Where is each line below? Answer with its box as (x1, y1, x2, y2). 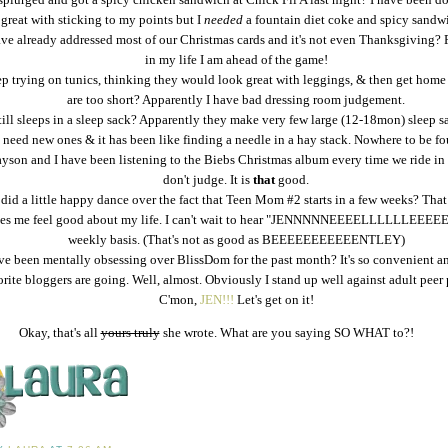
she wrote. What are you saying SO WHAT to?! (159, 325, 414, 341)
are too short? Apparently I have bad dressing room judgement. (67, 92, 405, 108)
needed (204, 12, 243, 28)
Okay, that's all (18, 325, 101, 341)
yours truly (100, 325, 160, 341)
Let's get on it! (233, 292, 314, 308)
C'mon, (158, 292, 200, 308)
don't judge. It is (163, 172, 253, 188)
